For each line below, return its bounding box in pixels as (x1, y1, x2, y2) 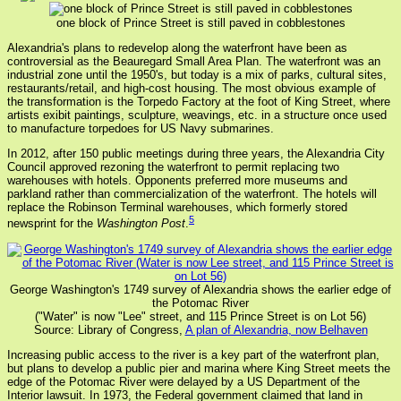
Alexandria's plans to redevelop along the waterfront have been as (7, 41, 347, 55)
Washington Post (97, 217, 185, 231)
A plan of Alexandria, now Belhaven (184, 322, 368, 337)
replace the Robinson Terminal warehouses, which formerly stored (7, 200, 347, 215)
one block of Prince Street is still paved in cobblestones (55, 16, 346, 30)
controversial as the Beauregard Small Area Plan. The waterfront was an (7, 55, 380, 69)
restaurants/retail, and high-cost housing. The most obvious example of (7, 81, 376, 96)
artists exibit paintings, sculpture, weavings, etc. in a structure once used (7, 108, 387, 123)
